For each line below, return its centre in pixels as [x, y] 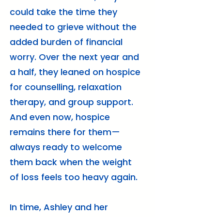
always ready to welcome [66, 147]
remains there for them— [65, 132]
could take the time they [63, 12]
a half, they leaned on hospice [75, 72]
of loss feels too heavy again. [74, 177]
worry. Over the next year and [74, 57]
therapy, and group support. [71, 102]
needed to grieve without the [73, 27]
